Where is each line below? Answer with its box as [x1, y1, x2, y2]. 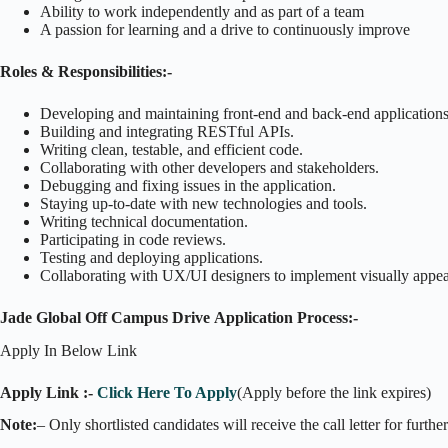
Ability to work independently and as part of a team [40, 2, 364, 20]
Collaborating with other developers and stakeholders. [40, 158, 379, 176]
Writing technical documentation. [40, 212, 248, 230]
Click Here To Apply [97, 383, 237, 401]
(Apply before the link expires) [237, 383, 431, 401]
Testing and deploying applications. [40, 248, 263, 266]
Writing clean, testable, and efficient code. [40, 140, 303, 158]
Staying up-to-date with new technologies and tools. [40, 194, 367, 212]
